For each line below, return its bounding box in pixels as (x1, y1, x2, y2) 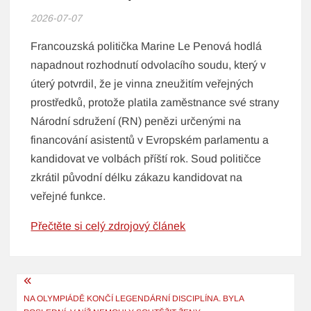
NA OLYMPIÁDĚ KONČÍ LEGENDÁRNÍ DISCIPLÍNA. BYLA (24, 294, 244, 304)
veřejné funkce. (31, 190, 106, 203)
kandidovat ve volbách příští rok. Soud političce (31, 153, 262, 165)
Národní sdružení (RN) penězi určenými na (31, 115, 242, 128)
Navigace (8, 269, 95, 300)
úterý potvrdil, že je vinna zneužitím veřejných (31, 78, 254, 90)
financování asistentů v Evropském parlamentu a (31, 134, 269, 146)
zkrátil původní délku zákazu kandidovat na (31, 171, 243, 184)
